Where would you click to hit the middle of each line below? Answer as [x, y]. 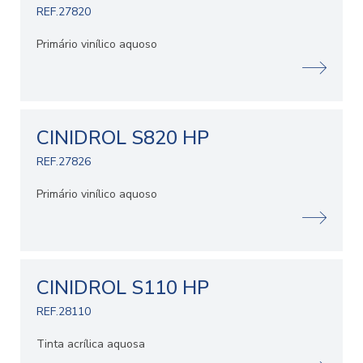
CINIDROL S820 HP [123, 138]
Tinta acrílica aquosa [91, 344]
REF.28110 [64, 312]
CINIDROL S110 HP [123, 288]
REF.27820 [64, 12]
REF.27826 [64, 162]
